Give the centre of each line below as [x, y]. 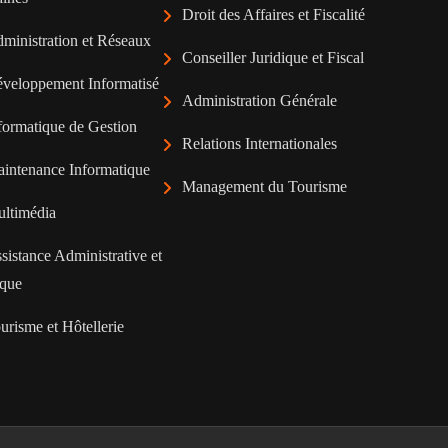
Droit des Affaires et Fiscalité [273, 14]
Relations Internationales [259, 143]
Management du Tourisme [264, 186]
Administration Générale [259, 100]
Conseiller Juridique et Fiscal [273, 57]
